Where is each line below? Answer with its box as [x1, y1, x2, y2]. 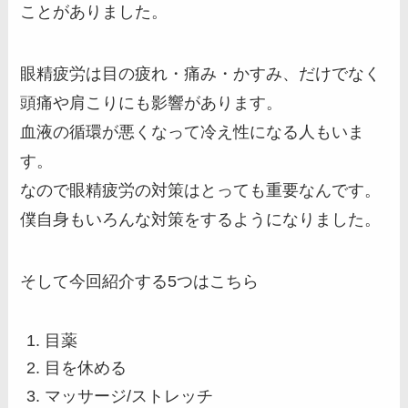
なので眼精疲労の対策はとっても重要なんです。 [20, 181, 382, 200]
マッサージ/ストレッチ [45, 386, 214, 405]
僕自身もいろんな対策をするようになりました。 [20, 210, 382, 229]
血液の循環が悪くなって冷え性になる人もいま [20, 123, 365, 142]
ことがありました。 [20, 3, 168, 22]
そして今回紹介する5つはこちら [20, 271, 260, 291]
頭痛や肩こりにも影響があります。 [20, 94, 283, 113]
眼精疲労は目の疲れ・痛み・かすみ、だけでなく [20, 65, 382, 84]
